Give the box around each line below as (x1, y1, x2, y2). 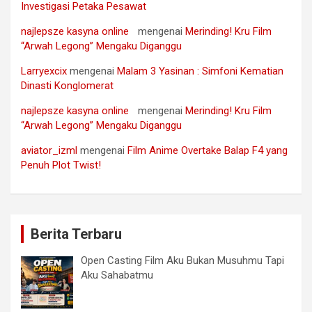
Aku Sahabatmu (81, 268, 154, 281)
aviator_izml (21, 143, 77, 157)
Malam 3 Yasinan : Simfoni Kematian (117, 64, 283, 77)
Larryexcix (21, 64, 67, 77)
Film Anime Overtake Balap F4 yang (127, 143, 288, 157)
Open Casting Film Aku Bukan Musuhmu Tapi (81, 253, 285, 267)
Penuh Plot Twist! (21, 158, 101, 171)
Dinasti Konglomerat (21, 79, 114, 92)
